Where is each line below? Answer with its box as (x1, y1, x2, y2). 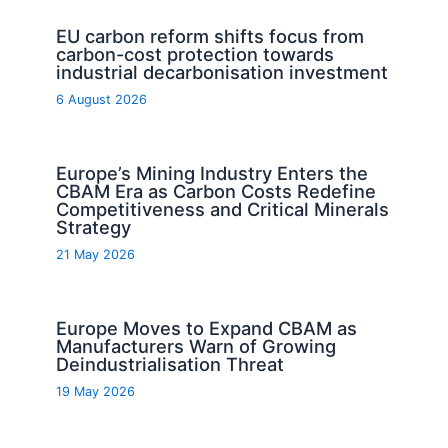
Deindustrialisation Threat (56, 353, 285, 376)
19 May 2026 (56, 384, 136, 400)
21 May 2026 (56, 247, 136, 263)
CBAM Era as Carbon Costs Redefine (56, 179, 377, 202)
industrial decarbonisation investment (56, 60, 389, 83)
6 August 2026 (56, 91, 148, 107)
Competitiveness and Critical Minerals (56, 197, 390, 220)
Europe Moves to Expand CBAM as (56, 317, 358, 340)
